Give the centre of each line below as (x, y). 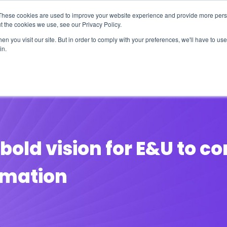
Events (117, 60)
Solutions (64, 60)
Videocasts (174, 60)
